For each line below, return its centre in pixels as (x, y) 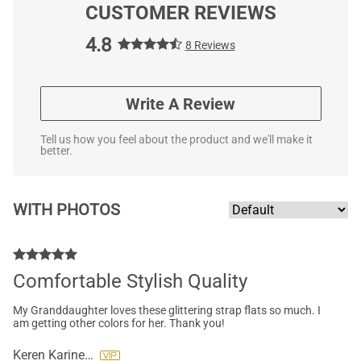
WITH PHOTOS (66, 210)
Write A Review (180, 104)
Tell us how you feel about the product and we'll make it (176, 139)
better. (56, 150)
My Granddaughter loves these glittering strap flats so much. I (167, 310)
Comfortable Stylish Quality (130, 281)
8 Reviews (210, 45)
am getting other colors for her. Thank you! (119, 323)
